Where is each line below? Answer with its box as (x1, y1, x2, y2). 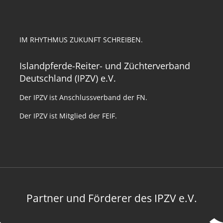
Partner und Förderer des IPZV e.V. (26, 191, 197, 205)
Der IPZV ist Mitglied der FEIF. (19, 111, 117, 120)
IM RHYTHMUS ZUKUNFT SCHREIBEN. (19, 35, 143, 44)
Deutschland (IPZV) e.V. (19, 72, 116, 84)
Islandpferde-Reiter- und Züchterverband (19, 60, 190, 72)
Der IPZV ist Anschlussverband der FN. (19, 93, 147, 102)
